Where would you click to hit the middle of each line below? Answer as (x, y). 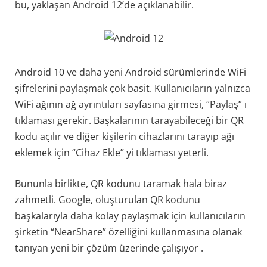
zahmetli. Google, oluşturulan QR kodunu (108, 199)
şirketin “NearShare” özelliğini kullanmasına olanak (128, 232)
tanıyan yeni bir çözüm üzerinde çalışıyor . (109, 248)
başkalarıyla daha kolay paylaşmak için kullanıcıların (130, 215)
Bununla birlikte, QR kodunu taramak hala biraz (121, 183)
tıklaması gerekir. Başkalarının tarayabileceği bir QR (129, 121)
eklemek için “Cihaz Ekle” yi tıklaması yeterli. (112, 153)
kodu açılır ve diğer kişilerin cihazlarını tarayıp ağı (125, 137)
